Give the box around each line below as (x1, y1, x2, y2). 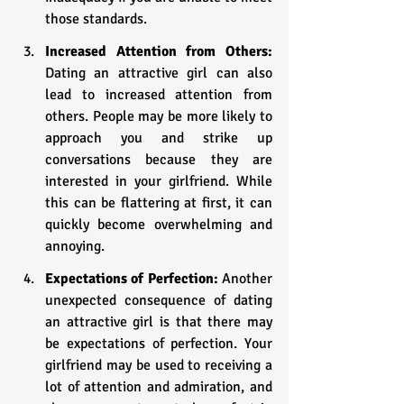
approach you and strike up (45, 128, 272, 147)
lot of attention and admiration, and (45, 377, 272, 396)
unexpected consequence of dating (45, 290, 272, 309)
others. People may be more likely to (45, 106, 272, 125)
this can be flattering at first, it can (45, 193, 272, 212)
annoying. (45, 236, 105, 255)
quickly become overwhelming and (45, 215, 272, 234)
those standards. (45, 9, 147, 28)
